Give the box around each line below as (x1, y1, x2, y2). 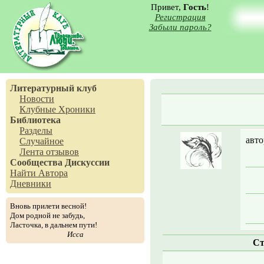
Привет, (151, 2, 183, 12)
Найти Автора (10, 168, 68, 178)
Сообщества (10, 157, 62, 167)
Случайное (19, 136, 64, 146)
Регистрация (154, 12, 206, 22)
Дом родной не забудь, (10, 211, 85, 220)
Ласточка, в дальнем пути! (10, 220, 97, 229)
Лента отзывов (19, 147, 79, 157)
